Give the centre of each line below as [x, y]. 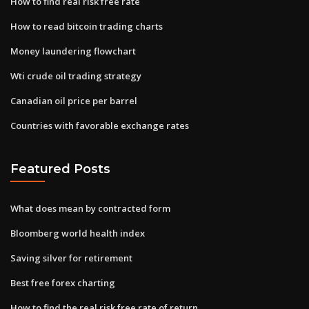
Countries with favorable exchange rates [100, 125]
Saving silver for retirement [71, 258]
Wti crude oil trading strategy [76, 76]
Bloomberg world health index [78, 233]
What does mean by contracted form [90, 208]
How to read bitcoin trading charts [87, 26]
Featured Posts [60, 169]
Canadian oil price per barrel [74, 100]
